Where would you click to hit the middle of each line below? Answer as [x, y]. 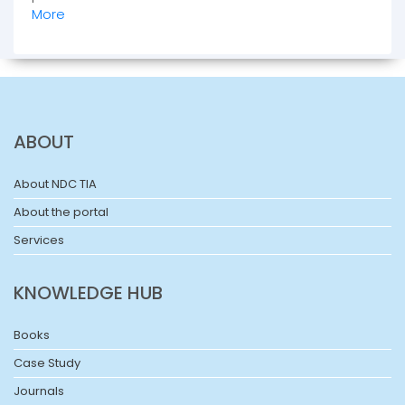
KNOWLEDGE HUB [88, 293]
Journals [39, 391]
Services [39, 240]
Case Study [47, 363]
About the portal [61, 212]
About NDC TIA [55, 184]
